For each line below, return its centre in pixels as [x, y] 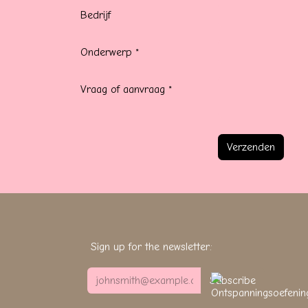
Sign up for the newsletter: [150, 247]
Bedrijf [96, 15]
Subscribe [232, 280]
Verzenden [251, 147]
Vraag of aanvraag [123, 89]
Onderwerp [106, 52]
